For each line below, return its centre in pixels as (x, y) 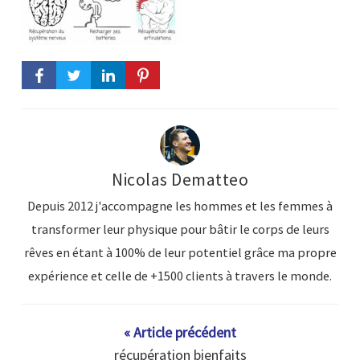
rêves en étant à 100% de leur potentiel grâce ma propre (180, 253)
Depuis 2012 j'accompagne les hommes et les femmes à (180, 206)
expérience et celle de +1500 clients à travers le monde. (180, 276)
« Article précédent (180, 333)
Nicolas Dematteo (180, 180)
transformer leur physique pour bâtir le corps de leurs (180, 229)
